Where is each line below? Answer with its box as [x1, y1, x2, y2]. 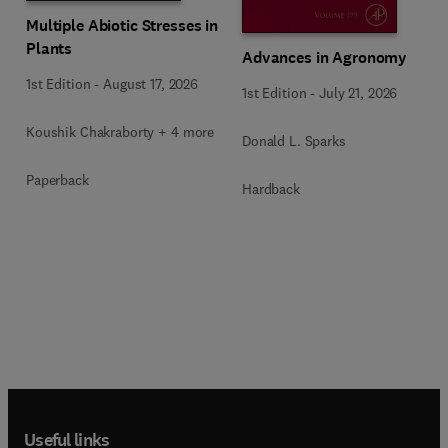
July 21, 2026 [319, 84, 398, 102]
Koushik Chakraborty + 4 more [26, 123, 215, 141]
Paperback [26, 171, 89, 189]
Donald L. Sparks [242, 132, 346, 150]
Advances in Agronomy [242, 47, 408, 68]
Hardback [242, 180, 300, 198]
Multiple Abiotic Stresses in [26, 15, 219, 36]
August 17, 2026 [103, 75, 198, 93]
